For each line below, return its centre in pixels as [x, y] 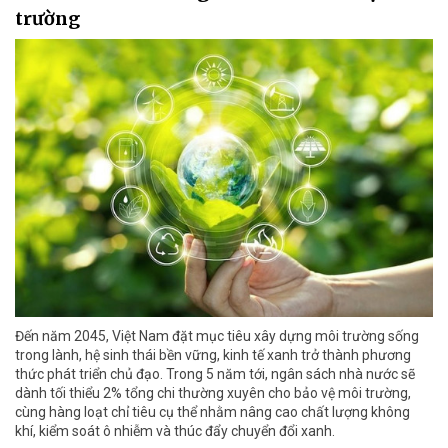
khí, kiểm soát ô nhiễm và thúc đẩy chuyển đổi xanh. [175, 431]
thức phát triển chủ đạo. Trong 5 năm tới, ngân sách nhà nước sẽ [215, 374]
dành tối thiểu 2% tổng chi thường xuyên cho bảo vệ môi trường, [213, 393]
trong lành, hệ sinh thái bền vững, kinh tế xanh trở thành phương [213, 355]
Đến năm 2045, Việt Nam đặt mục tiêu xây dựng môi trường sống [217, 336]
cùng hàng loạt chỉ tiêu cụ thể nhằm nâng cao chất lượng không [212, 412]
